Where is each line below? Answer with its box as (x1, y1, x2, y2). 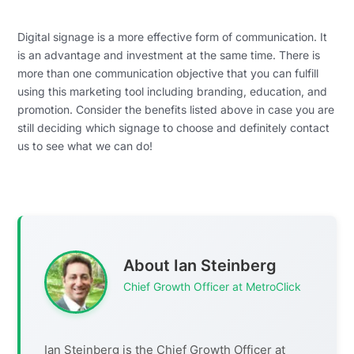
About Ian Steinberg (123, 256, 277, 276)
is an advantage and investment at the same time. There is (17, 48, 321, 62)
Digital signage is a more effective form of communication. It (17, 30, 328, 44)
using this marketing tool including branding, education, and (17, 85, 328, 99)
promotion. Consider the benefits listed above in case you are (17, 103, 335, 117)
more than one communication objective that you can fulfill (17, 66, 319, 81)
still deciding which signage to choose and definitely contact (17, 121, 330, 135)
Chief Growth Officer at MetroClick (123, 280, 302, 294)
